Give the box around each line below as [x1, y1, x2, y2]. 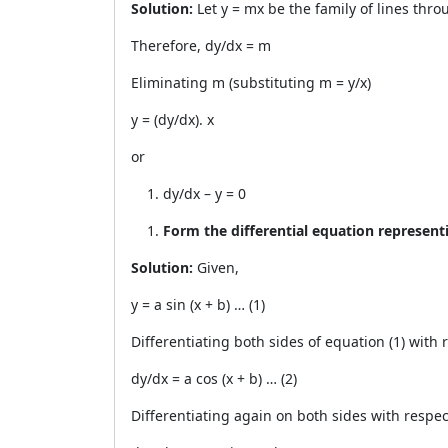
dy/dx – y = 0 [163, 184, 246, 203]
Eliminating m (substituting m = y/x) [131, 73, 371, 92]
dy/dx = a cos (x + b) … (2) [131, 369, 297, 388]
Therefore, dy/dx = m [131, 36, 271, 55]
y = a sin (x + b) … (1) [131, 295, 265, 314]
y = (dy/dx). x [131, 110, 214, 129]
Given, [197, 258, 239, 277]
